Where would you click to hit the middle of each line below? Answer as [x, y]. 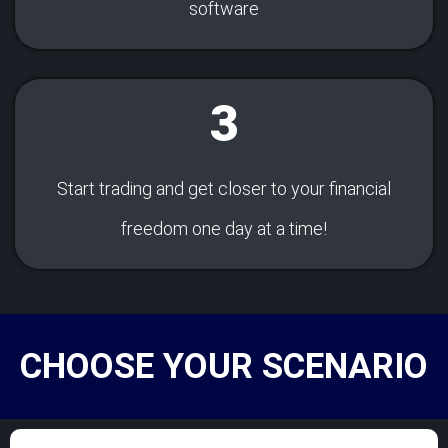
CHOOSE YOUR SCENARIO [224, 366]
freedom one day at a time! [224, 228]
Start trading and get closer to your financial [224, 188]
